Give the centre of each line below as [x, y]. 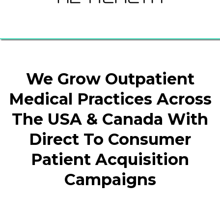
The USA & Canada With [110, 119]
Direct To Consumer [110, 139]
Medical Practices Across [110, 99]
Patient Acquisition [110, 159]
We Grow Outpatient [110, 79]
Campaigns [110, 179]
